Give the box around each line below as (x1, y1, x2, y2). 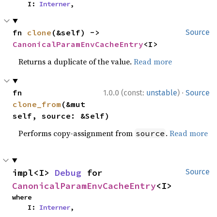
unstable (146, 88, 177, 97)
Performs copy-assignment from (18, 127, 135, 139)
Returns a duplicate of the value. (18, 56, 134, 67)
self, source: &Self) (13, 110, 110, 121)
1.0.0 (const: (103, 88, 146, 97)
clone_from (13, 99, 62, 109)
